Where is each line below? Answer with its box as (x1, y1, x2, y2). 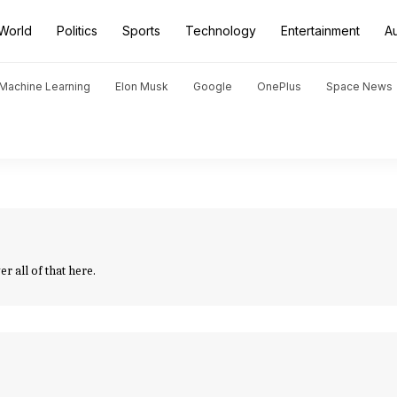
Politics (57, 23, 97, 38)
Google (193, 80, 232, 93)
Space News (326, 80, 393, 93)
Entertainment (281, 23, 360, 38)
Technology (185, 23, 256, 38)
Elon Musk (115, 80, 168, 93)
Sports (122, 23, 160, 38)
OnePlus (257, 80, 301, 93)
